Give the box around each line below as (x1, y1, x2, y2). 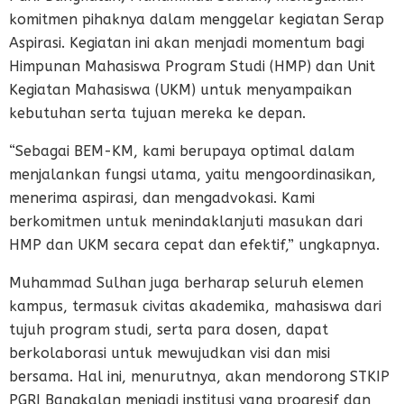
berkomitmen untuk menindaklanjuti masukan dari (9, 213, 363, 231)
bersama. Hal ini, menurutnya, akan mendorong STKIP (9, 368, 390, 386)
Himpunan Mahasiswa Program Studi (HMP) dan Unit (9, 58, 375, 76)
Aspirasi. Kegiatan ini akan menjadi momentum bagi (9, 34, 364, 52)
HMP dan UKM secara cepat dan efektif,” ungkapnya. (9, 236, 380, 254)
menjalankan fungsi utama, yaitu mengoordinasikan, (9, 166, 376, 184)
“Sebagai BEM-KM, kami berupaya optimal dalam (9, 142, 354, 161)
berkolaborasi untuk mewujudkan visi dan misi (9, 344, 330, 363)
